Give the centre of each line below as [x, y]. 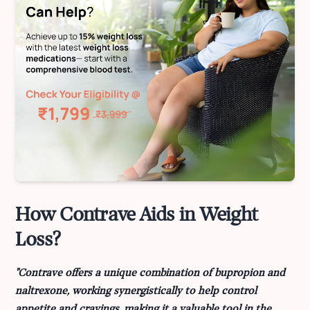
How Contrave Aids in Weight [137, 216]
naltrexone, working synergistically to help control [136, 292]
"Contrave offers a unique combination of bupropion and [151, 274]
